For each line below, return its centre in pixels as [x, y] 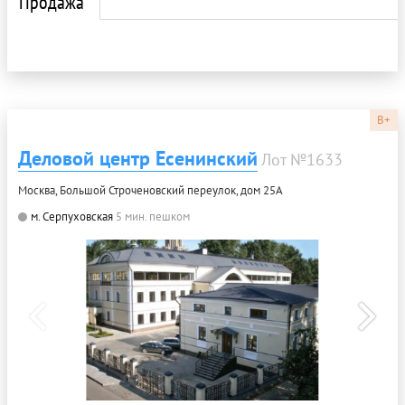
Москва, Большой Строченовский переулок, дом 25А [151, 190]
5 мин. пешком [153, 216]
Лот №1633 [302, 159]
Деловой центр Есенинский [138, 158]
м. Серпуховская [72, 216]
